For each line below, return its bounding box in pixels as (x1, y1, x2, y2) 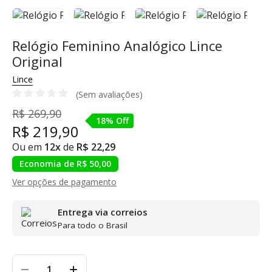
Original (12, 52, 63, 70)
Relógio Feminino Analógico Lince (12, 36, 222, 55)
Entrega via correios (58, 206, 148, 218)
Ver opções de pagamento (12, 176, 117, 188)
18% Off (96, 115, 129, 126)
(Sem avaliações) (76, 89, 143, 100)
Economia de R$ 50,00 (19, 158, 111, 169)
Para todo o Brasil (58, 220, 127, 231)
